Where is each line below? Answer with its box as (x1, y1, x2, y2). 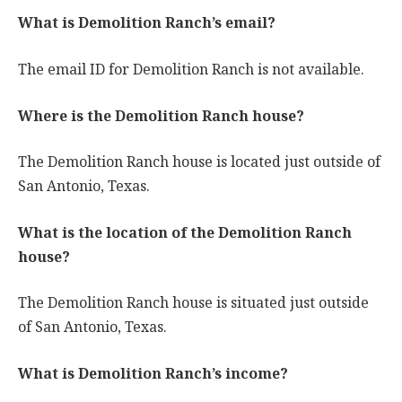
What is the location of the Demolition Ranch (18, 220, 352, 245)
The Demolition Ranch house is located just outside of (18, 150, 380, 175)
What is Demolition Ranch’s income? (18, 361, 288, 386)
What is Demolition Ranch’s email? (18, 11, 275, 36)
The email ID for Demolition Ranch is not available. (18, 57, 364, 82)
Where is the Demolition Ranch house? (18, 103, 304, 128)
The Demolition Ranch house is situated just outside (18, 291, 369, 316)
